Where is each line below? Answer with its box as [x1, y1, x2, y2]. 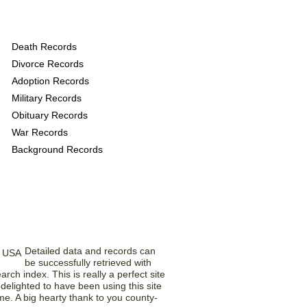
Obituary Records [12, 110, 88, 121]
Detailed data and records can [25, 245, 156, 256]
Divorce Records [12, 58, 84, 69]
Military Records [12, 93, 82, 103]
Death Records [12, 41, 77, 52]
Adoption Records [12, 75, 89, 86]
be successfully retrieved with [25, 257, 151, 268]
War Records [12, 127, 68, 138]
